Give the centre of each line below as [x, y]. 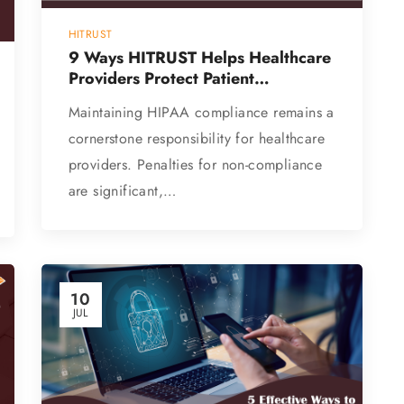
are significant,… [122, 190]
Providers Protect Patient [161, 78]
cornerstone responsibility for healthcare [197, 138]
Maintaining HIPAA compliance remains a [201, 112]
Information [112, 99]
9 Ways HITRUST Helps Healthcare [199, 57]
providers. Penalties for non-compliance [195, 164]
